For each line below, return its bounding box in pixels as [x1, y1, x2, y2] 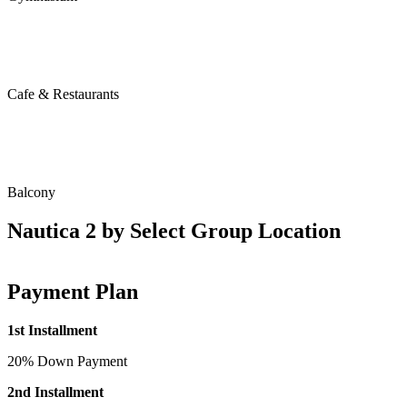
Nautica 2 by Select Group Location [7, 219, 341, 243]
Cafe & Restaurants [7, 86, 119, 103]
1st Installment [7, 322, 97, 338]
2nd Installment [7, 383, 104, 400]
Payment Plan [7, 279, 138, 303]
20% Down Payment [7, 352, 127, 369]
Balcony [7, 184, 55, 201]
